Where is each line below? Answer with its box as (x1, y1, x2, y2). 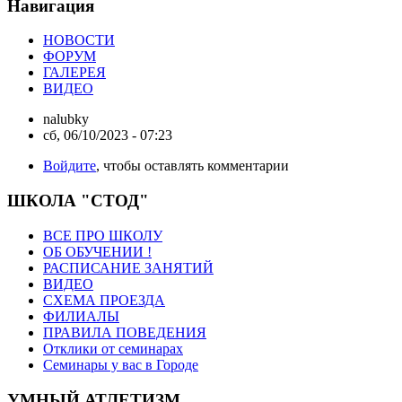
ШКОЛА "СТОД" (7, 191, 149, 211)
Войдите (43, 158, 96, 174)
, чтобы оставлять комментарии (96, 158, 289, 174)
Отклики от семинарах (43, 340, 183, 356)
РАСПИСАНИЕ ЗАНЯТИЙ (43, 259, 214, 275)
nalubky (43, 111, 89, 127)
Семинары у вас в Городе (43, 356, 198, 372)
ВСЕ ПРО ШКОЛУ (43, 227, 162, 243)
